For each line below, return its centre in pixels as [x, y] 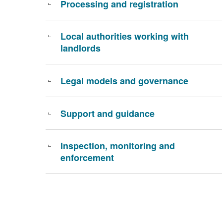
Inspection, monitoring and [118, 146]
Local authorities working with [125, 36]
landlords [81, 48]
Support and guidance [108, 113]
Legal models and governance [124, 81]
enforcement [87, 158]
